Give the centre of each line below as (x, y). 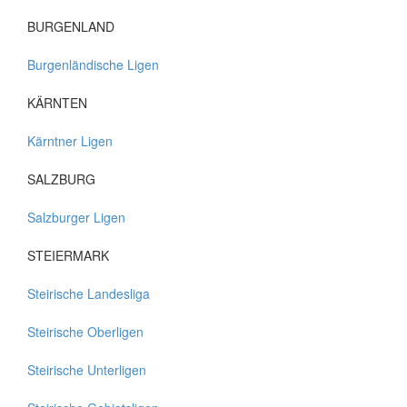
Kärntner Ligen (70, 141)
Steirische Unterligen (87, 370)
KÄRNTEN (57, 103)
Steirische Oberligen (85, 332)
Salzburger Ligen (76, 217)
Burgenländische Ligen (93, 65)
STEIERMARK (68, 255)
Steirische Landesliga (89, 293)
